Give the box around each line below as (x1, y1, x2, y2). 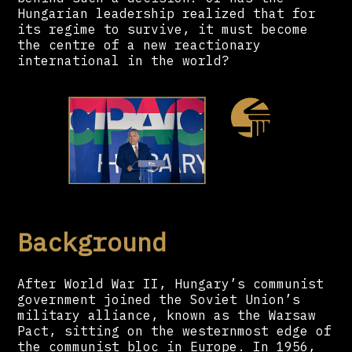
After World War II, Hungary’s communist (17, 275, 324, 291)
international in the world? (17, 53, 230, 69)
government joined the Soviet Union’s (17, 291, 301, 307)
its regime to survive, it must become (17, 21, 309, 38)
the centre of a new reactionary (17, 37, 262, 53)
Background (17, 225, 167, 259)
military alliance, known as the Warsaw (17, 306, 317, 323)
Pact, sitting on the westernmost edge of (17, 322, 332, 339)
